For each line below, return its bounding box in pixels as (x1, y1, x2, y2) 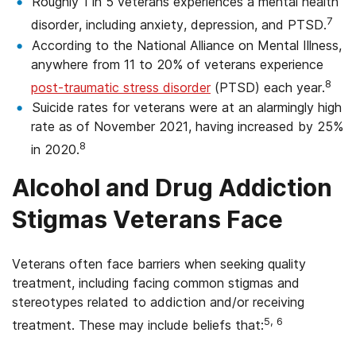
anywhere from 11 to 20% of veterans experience (31, 56, 323, 72)
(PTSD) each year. (211, 79, 325, 95)
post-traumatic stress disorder (31, 79, 211, 95)
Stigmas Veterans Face (12, 205, 283, 234)
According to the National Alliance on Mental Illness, (32, 37, 342, 53)
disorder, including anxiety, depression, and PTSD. (31, 17, 327, 33)
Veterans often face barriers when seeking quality (12, 256, 306, 273)
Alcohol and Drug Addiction (12, 173, 332, 203)
